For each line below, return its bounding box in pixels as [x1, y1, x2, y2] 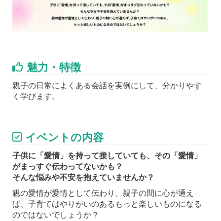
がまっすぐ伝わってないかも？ [12, 161, 123, 172]
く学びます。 [12, 91, 60, 102]
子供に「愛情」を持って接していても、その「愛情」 [12, 150, 202, 161]
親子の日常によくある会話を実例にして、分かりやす [12, 80, 202, 91]
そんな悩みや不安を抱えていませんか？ [12, 172, 154, 183]
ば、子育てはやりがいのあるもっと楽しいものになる [12, 199, 202, 209]
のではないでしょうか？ [12, 210, 99, 220]
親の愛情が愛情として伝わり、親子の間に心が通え [12, 188, 194, 198]
